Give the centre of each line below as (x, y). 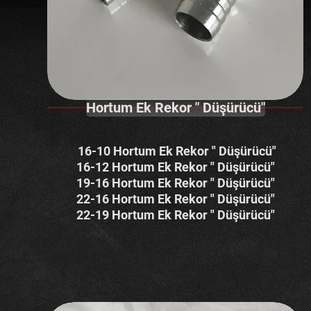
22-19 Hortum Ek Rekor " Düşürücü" (175, 215)
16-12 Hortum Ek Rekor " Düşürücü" (175, 167)
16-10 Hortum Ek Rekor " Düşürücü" (175, 151)
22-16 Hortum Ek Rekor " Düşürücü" (175, 199)
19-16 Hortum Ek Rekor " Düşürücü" (175, 183)
